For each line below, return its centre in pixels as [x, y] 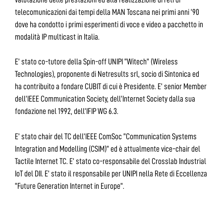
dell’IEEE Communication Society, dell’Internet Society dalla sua [105, 99]
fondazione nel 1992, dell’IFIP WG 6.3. [67, 111]
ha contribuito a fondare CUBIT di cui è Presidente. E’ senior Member [111, 87]
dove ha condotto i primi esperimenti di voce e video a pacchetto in [109, 24]
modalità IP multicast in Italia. [57, 37]
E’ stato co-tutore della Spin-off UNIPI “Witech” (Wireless [96, 62]
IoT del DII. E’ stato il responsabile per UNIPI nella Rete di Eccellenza [111, 173]
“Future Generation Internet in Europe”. [70, 186]
